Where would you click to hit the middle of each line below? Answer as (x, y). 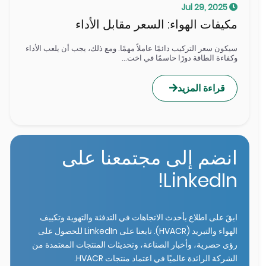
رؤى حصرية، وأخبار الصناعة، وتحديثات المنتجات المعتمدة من (135, 245)
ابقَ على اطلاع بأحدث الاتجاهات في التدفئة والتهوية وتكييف (139, 217)
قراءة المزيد (202, 88)
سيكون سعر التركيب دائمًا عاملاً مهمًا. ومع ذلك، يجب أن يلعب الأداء (132, 48)
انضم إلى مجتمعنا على (150, 158)
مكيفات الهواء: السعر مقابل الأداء (157, 24)
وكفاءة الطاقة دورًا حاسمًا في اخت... (180, 58)
